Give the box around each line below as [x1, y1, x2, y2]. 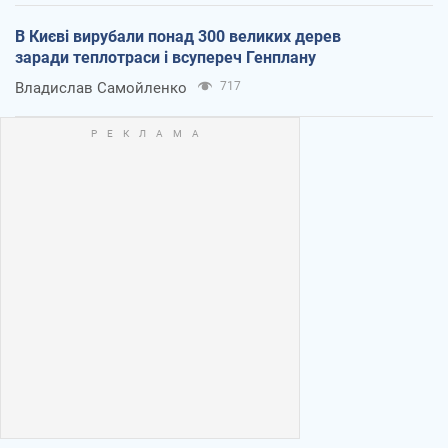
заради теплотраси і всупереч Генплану [15, 47, 316, 67]
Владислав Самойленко [15, 78, 187, 97]
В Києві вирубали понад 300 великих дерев [15, 26, 341, 46]
